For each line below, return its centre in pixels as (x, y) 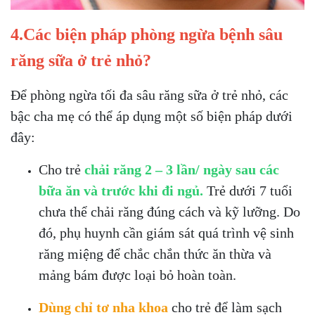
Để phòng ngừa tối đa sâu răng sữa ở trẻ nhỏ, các (149, 95)
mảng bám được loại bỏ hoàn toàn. (137, 275)
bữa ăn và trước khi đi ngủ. (121, 191)
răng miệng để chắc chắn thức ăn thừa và (155, 254)
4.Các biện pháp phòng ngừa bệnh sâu (147, 35)
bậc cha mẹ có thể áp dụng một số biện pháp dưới (152, 116)
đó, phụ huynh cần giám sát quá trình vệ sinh (166, 233)
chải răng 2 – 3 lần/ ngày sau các (182, 170)
